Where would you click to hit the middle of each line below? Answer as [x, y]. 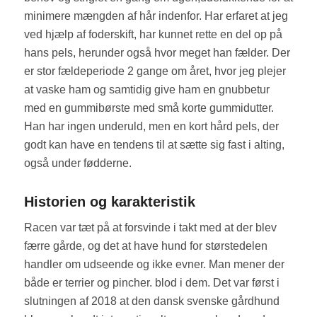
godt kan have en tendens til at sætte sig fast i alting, [154, 144]
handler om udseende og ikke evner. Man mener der [154, 265]
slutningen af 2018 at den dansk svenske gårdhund [151, 301]
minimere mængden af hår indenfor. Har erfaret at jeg [156, 16]
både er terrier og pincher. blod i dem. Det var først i [151, 283]
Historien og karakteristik [109, 201]
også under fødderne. [77, 163]
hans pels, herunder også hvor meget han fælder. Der [157, 52]
